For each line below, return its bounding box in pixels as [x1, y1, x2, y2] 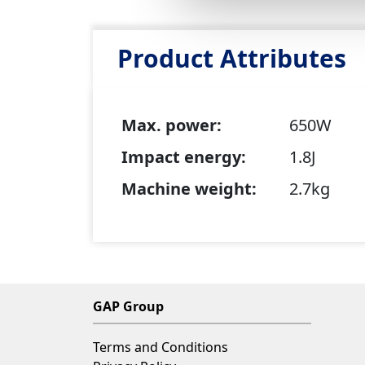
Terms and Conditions [93, 338, 228, 356]
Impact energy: [121, 146, 247, 169]
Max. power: [121, 114, 222, 137]
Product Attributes [117, 42, 347, 76]
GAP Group [93, 297, 164, 315]
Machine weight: [121, 178, 257, 200]
